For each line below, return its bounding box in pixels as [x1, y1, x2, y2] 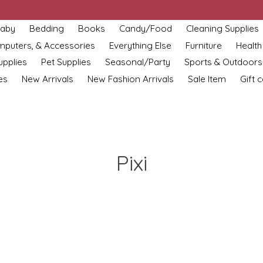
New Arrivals [21, 73, 73, 85]
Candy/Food [119, 22, 172, 34]
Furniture [186, 39, 222, 51]
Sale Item [187, 73, 226, 85]
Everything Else [109, 39, 172, 51]
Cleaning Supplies [186, 22, 259, 34]
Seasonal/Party [105, 56, 171, 68]
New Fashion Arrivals [87, 73, 174, 85]
